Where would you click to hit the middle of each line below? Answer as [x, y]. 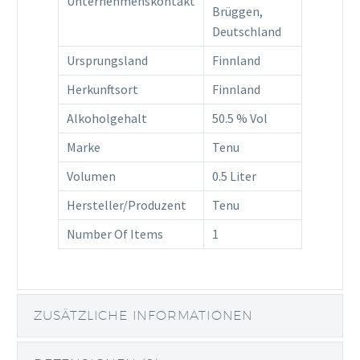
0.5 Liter [234, 176]
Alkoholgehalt [107, 118]
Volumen [91, 176]
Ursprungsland [107, 60]
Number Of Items [115, 233]
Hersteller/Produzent [127, 205]
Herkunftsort [102, 89]
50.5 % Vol [240, 118]
